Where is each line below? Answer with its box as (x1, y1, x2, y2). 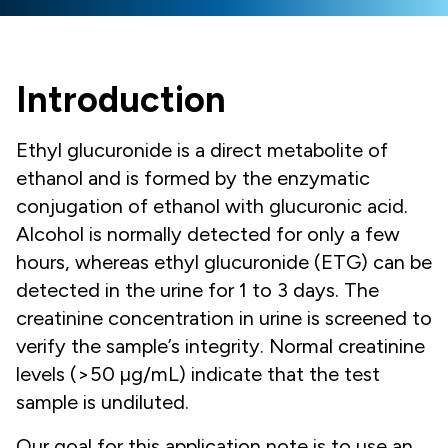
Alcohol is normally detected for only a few (16, 222, 400, 246)
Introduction (16, 78, 226, 121)
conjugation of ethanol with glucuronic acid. (16, 194, 408, 218)
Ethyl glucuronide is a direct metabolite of (16, 138, 388, 162)
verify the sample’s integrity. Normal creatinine (16, 334, 425, 358)
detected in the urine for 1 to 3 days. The (16, 278, 379, 302)
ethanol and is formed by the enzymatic (16, 166, 370, 190)
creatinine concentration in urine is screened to (16, 306, 432, 330)
